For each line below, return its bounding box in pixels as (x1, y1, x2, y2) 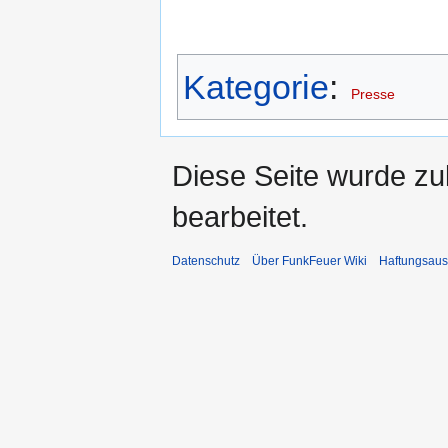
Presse (350, 86, 395, 103)
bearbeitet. (172, 200, 308, 234)
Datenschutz (172, 254, 240, 269)
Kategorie (183, 68, 329, 107)
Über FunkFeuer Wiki (252, 254, 367, 269)
